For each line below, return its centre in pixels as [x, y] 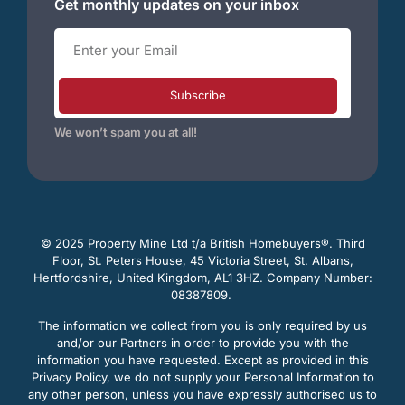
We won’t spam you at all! [126, 132]
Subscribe [198, 95]
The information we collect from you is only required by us [202, 325]
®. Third [343, 244]
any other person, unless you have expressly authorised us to [202, 394]
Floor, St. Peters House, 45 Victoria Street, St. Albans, [202, 261]
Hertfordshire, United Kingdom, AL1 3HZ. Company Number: [202, 278]
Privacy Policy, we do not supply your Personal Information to [202, 377]
